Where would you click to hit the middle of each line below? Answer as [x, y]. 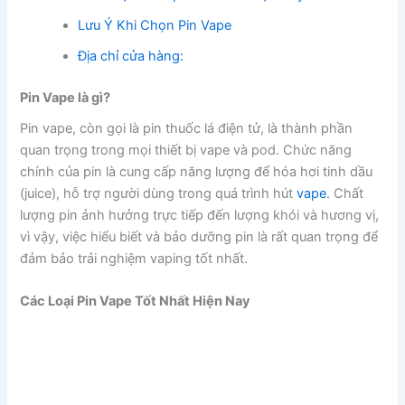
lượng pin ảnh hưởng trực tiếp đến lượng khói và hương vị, [200, 215]
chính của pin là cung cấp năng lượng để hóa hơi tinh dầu [197, 171]
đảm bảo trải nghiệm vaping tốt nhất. [134, 258]
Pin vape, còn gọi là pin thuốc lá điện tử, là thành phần [187, 128]
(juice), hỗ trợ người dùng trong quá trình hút [159, 193]
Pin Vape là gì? [66, 97]
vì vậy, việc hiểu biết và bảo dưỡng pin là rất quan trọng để [199, 236]
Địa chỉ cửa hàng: [131, 56]
